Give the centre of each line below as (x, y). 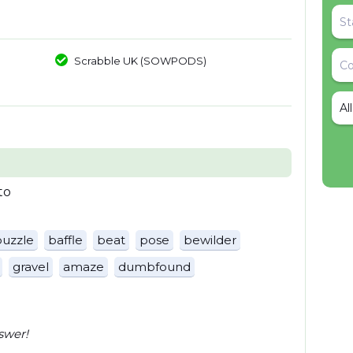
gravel (31, 267)
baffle (65, 240)
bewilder (210, 240)
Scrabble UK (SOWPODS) (140, 61)
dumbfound (154, 267)
